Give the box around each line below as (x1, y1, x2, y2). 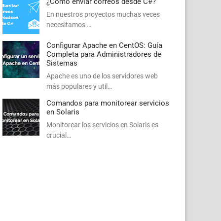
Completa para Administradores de (46, 50, 161, 59)
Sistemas (46, 59, 77, 68)
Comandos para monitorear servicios (46, 99, 169, 108)
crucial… (46, 131, 71, 140)
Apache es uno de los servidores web (46, 72, 158, 80)
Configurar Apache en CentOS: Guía (46, 41, 162, 50)
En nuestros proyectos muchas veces (46, 10, 160, 19)
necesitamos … (46, 21, 91, 29)
